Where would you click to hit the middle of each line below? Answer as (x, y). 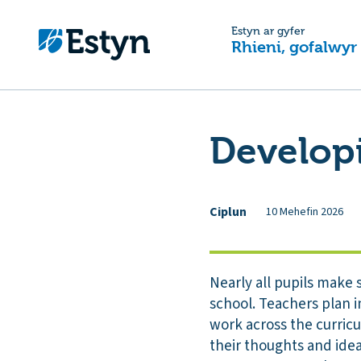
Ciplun (228, 212)
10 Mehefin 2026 (305, 212)
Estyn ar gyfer (268, 31)
